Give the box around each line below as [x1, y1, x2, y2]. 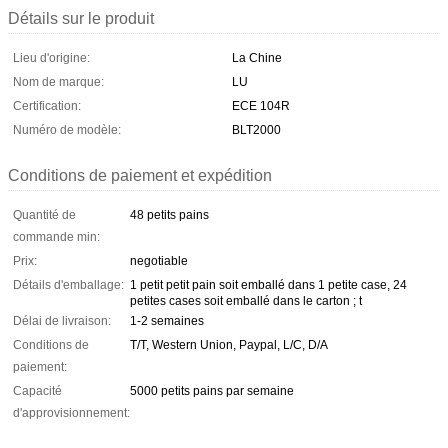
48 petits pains [130, 207, 209, 222]
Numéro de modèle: [13, 122, 121, 137]
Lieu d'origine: [13, 50, 90, 65]
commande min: [13, 229, 100, 244]
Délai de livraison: [13, 313, 111, 328]
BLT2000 [232, 122, 281, 137]
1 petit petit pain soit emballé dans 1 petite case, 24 [130, 277, 407, 292]
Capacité [13, 383, 62, 398]
